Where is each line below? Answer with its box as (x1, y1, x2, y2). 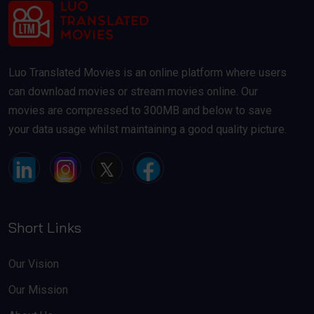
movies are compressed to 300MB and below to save (8, 103, 272, 117)
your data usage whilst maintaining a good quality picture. (8, 122, 287, 136)
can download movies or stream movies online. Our (8, 84, 258, 98)
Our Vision (8, 257, 59, 271)
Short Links (8, 218, 81, 236)
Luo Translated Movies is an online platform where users (8, 65, 287, 79)
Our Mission (8, 282, 68, 296)
